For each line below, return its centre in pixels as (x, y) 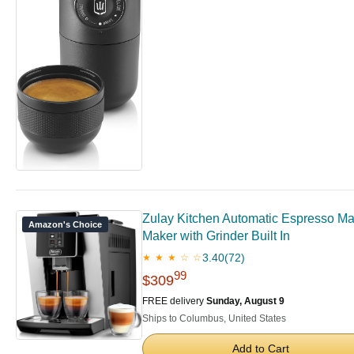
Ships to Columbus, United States (214, 318)
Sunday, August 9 (245, 301)
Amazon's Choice (65, 224)
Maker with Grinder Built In (216, 235)
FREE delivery (174, 301)
